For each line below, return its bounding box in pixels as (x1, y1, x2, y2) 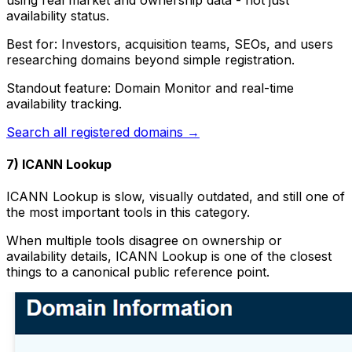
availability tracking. (6, 95, 122, 112)
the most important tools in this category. (6, 204, 250, 221)
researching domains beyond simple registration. (6, 51, 295, 68)
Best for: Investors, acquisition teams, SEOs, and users (6, 35, 333, 52)
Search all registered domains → (6, 123, 200, 140)
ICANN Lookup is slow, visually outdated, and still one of (6, 189, 345, 205)
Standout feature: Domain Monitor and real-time (6, 79, 294, 96)
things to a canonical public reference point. (6, 264, 269, 280)
